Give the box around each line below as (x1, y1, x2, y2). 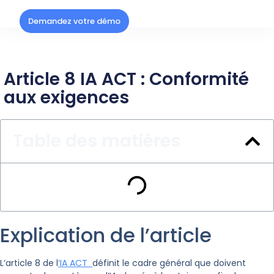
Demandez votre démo (28, 15, 121, 28)
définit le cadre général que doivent (92, 257, 246, 270)
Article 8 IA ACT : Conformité (4, 67, 249, 92)
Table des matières (13, 129, 180, 154)
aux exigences (4, 86, 129, 110)
